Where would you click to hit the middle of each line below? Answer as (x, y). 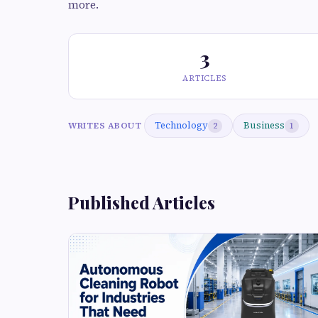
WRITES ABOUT (105, 125)
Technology (181, 125)
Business (264, 125)
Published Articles (142, 202)
